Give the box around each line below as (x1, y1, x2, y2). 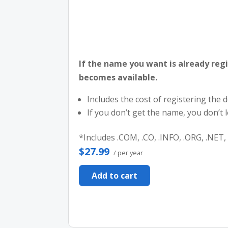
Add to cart (92, 169, 138, 181)
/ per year (112, 148, 144, 157)
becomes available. (79, 71, 158, 83)
